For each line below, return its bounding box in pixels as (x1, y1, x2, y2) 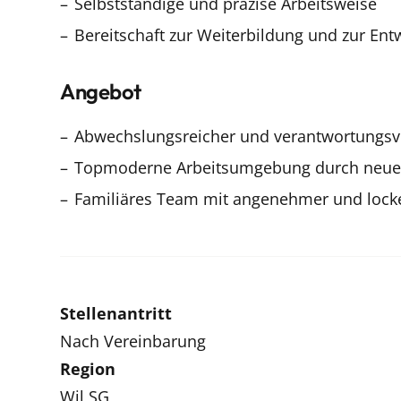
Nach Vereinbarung (60, 329, 206, 352)
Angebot (60, 77, 141, 105)
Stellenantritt (60, 302, 172, 324)
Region (60, 357, 115, 380)
